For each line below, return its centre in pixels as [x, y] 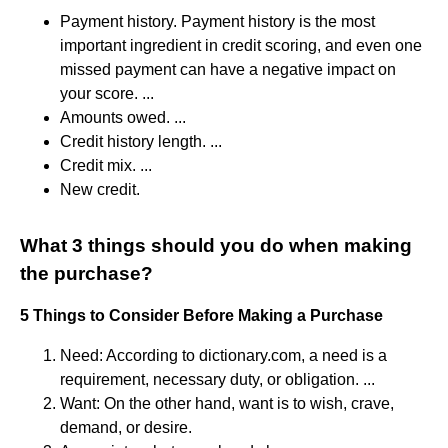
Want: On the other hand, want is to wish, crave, [227, 403]
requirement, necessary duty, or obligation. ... [217, 379]
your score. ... [107, 93]
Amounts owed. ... [123, 117]
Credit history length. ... [141, 141]
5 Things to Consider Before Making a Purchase [201, 315]
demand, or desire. [126, 427]
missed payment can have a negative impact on [228, 69]
